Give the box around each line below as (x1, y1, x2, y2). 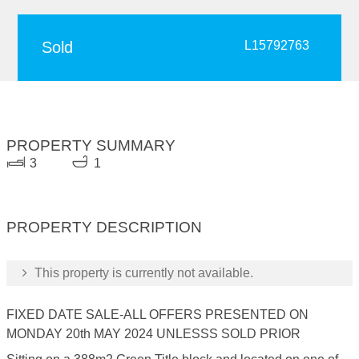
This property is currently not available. (31, 266, 253, 280)
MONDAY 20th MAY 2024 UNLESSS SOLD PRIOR (6, 327, 301, 341)
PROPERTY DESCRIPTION (6, 219, 202, 236)
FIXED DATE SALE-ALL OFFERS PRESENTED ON (6, 308, 309, 321)
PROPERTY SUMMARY (6, 137, 175, 154)
